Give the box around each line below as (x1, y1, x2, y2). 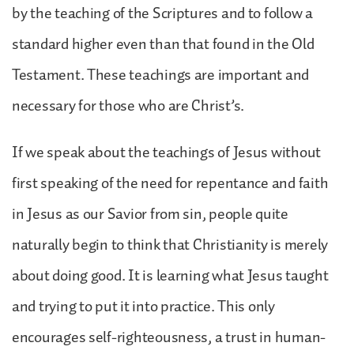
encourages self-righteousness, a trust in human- (12, 324, 326, 350)
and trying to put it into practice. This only (12, 293, 275, 319)
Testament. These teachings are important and (12, 62, 310, 88)
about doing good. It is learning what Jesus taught (12, 262, 329, 288)
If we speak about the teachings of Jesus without (12, 139, 322, 165)
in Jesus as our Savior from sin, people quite (12, 201, 288, 227)
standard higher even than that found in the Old (12, 31, 314, 57)
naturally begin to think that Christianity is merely (12, 232, 328, 258)
